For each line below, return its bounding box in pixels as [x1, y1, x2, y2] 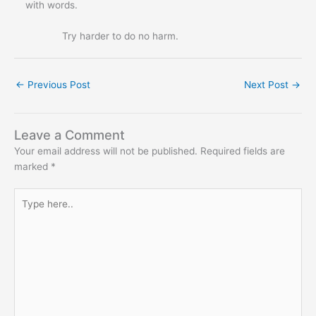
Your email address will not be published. [14, 145, 197, 157]
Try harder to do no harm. [14, 30, 178, 42]
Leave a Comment [14, 126, 125, 142]
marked [14, 160, 51, 172]
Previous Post [25, 78, 90, 90]
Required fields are [200, 145, 285, 157]
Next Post [244, 78, 291, 90]
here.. [13, 205, 39, 217]
